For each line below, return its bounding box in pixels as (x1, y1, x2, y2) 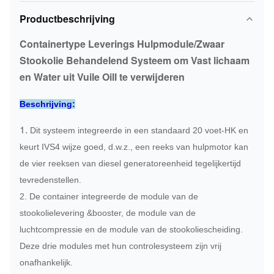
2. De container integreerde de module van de (20, 191, 198, 201)
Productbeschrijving (20, 12, 115, 26)
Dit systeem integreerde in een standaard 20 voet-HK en (30, 125, 248, 135)
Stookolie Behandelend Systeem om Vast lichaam (20, 53, 250, 67)
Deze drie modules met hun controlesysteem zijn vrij (20, 241, 221, 251)
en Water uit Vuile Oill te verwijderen (20, 70, 185, 84)
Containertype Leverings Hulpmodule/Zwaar (20, 37, 224, 51)
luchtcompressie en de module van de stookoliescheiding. (20, 224, 243, 234)
